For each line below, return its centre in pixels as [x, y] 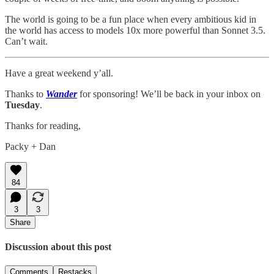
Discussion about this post [58, 246]
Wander [61, 94]
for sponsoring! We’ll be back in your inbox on [169, 94]
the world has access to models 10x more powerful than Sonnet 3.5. [135, 30]
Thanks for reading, [43, 125]
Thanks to [25, 94]
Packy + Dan [30, 146]
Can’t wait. [26, 41]
